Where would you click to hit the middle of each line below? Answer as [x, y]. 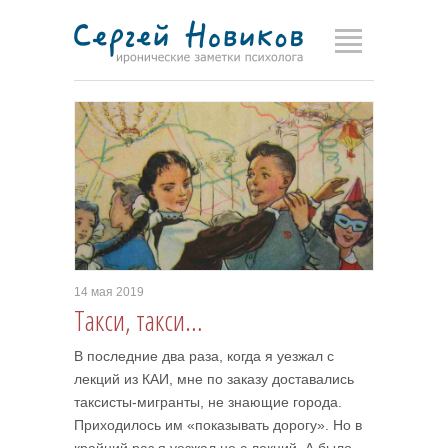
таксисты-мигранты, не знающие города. [208, 402]
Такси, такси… [138, 320]
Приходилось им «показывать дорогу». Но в [218, 425]
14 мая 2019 [109, 292]
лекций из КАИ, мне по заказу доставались [214, 379]
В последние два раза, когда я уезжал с [204, 356]
